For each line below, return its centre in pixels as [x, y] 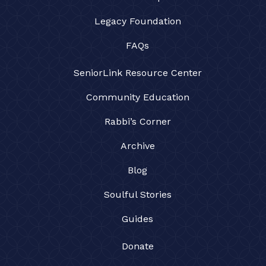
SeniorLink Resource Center [137, 73]
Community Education [137, 97]
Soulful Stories [137, 195]
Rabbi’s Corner [137, 122]
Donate [137, 246]
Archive [137, 146]
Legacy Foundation [137, 21]
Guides [137, 219]
